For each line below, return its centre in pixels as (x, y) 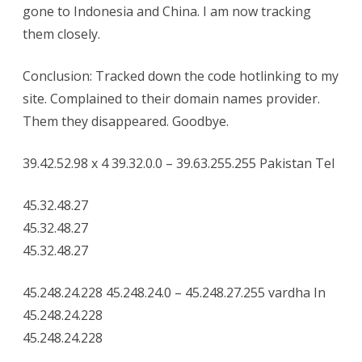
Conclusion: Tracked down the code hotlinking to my (181, 76)
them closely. (61, 34)
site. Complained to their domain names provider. (171, 98)
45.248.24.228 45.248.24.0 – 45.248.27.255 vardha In (174, 292)
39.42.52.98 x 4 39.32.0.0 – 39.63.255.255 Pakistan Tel (179, 163)
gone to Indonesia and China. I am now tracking (167, 11)
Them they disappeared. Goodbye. (126, 121)
